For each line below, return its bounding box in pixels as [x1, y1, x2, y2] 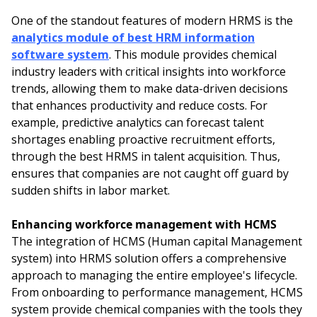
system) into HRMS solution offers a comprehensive [11, 250, 287, 267]
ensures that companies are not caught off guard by [11, 166, 289, 182]
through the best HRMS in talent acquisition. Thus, [11, 149, 280, 165]
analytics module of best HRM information [11, 30, 255, 46]
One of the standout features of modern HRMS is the [11, 13, 293, 29]
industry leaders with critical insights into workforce [11, 64, 286, 80]
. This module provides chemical [109, 47, 277, 63]
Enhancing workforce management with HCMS [11, 217, 277, 233]
